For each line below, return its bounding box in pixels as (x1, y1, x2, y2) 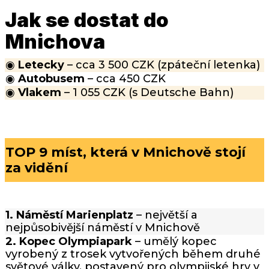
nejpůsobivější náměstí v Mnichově (5, 221, 200, 235)
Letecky (18, 58, 64, 72)
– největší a (133, 208, 198, 222)
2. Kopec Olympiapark (5, 235, 132, 249)
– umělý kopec (132, 235, 217, 249)
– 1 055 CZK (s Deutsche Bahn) (61, 86, 234, 100)
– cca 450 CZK (85, 72, 166, 86)
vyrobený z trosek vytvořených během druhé (5, 247, 261, 261)
